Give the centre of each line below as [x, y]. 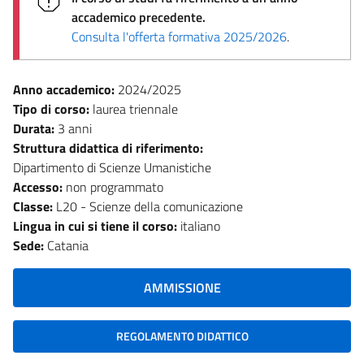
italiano [200, 225]
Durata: [35, 128]
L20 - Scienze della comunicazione [149, 206]
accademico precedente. [139, 17]
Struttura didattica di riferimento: [110, 147]
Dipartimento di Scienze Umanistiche [112, 167]
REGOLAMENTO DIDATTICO [182, 336]
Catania [68, 245]
